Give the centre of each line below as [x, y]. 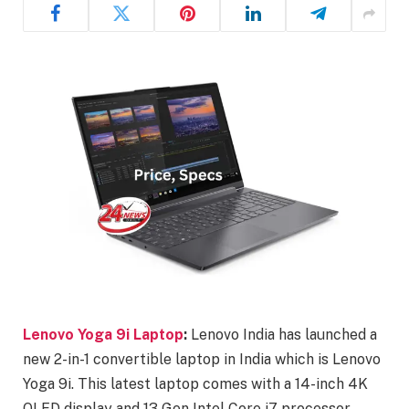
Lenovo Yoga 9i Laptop [103, 335]
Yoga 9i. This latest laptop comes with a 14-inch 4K [195, 384]
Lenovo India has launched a [284, 335]
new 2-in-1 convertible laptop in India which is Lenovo [202, 360]
